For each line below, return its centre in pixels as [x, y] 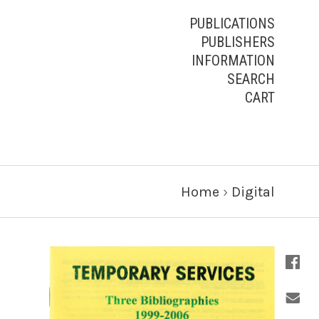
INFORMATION [233, 61]
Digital [253, 192]
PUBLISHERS [238, 42]
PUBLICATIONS [232, 23]
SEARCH [251, 79]
